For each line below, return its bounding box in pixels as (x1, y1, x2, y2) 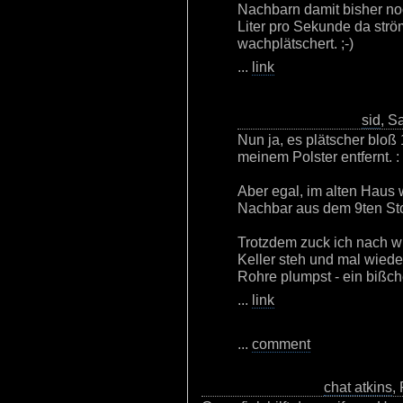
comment (252, 336, 310, 352)
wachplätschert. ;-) (237, 35, 354, 51)
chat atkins (324, 379, 392, 395)
